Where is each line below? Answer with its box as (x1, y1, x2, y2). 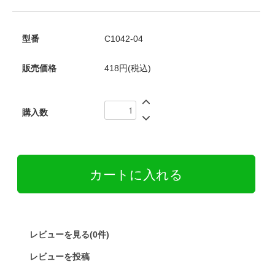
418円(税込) (104, 63, 151, 73)
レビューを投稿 (29, 251, 90, 261)
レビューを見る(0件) (29, 229, 109, 239)
